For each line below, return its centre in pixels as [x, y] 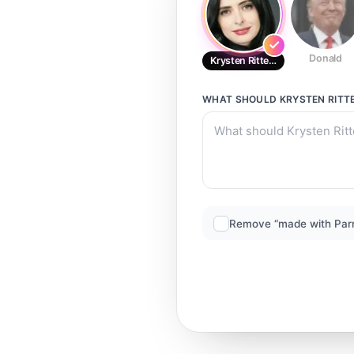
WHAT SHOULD [241, 99]
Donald [326, 58]
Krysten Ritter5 [245, 60]
